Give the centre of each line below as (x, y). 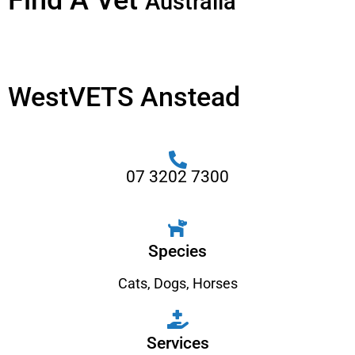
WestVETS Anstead (124, 97)
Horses (215, 283)
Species (177, 251)
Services (177, 343)
